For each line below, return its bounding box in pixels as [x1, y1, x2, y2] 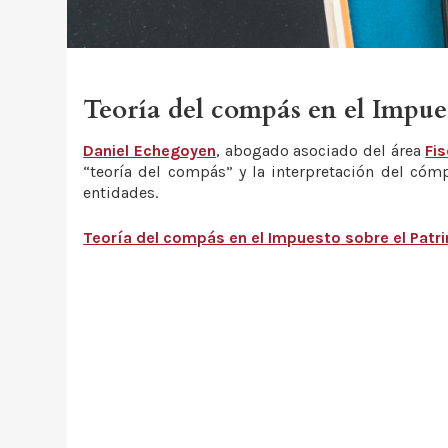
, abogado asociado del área [215, 141, 426, 161]
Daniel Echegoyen [83, 141, 216, 161]
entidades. [83, 183, 159, 203]
